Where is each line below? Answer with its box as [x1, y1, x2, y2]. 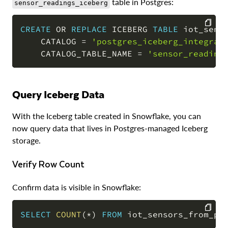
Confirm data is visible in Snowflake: [12, 182, 141, 192]
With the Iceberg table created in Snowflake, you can [12, 110, 201, 121]
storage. [12, 135, 41, 145]
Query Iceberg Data [20, 85, 104, 102]
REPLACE [71, 24, 107, 35]
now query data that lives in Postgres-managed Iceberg [12, 123, 208, 133]
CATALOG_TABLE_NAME [20, 48, 137, 59]
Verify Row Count [18, 156, 84, 171]
